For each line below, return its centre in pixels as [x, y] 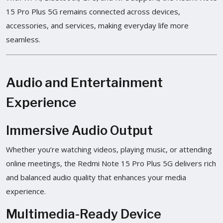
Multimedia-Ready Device [84, 214]
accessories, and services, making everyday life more [97, 25]
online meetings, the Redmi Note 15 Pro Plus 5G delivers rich [111, 163]
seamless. [23, 39]
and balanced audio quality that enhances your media [96, 177]
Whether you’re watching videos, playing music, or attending [109, 149]
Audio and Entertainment [84, 82]
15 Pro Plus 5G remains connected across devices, [93, 11]
